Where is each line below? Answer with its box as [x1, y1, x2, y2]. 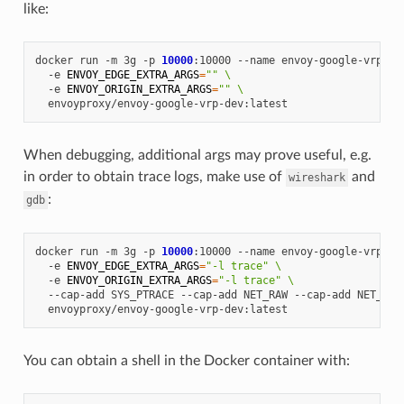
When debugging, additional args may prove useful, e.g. [23, 147, 372, 162]
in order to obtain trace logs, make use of [23, 169, 286, 184]
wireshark [288, 170, 345, 184]
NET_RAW [243, 288, 288, 301]
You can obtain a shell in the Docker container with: [23, 353, 350, 368]
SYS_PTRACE [110, 288, 174, 301]
